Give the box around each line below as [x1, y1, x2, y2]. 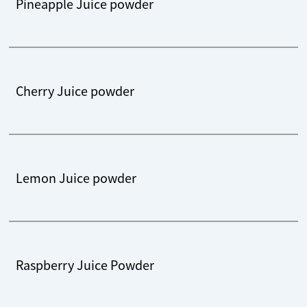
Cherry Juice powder [16, 81, 135, 99]
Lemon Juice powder [16, 168, 137, 186]
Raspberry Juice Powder [16, 255, 155, 273]
